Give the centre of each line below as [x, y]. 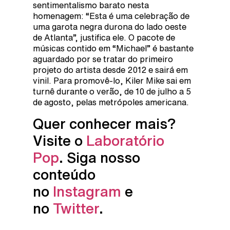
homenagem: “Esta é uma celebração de [111, 16]
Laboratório [125, 141]
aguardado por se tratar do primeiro [103, 59]
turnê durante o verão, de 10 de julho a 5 [112, 91]
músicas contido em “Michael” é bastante [113, 48]
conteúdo [64, 175]
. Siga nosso [100, 158]
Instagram [87, 191]
